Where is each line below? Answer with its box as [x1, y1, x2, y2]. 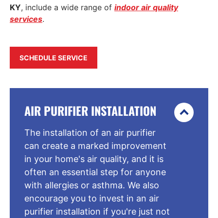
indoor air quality [114, 2, 178, 13]
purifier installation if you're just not [24, 206, 170, 217]
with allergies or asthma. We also [24, 180, 159, 190]
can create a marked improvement [24, 140, 166, 151]
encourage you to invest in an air [24, 193, 159, 203]
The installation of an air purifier [24, 127, 156, 138]
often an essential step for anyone [24, 166, 166, 177]
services [10, 14, 42, 24]
